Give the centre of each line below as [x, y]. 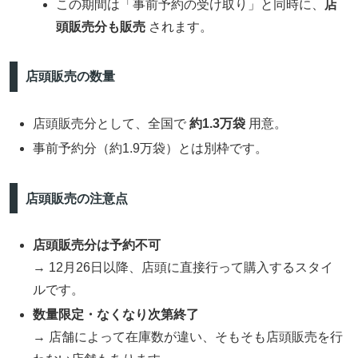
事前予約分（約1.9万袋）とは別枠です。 [151, 149]
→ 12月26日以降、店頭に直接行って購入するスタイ [183, 268]
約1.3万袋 [218, 123]
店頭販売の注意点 [76, 198]
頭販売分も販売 [101, 27]
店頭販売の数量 [70, 77]
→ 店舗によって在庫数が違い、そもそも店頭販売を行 [188, 337]
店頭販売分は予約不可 [97, 245]
